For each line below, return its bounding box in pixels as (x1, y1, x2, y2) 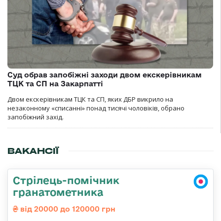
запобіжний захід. (7, 112, 64, 121)
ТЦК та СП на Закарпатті (7, 79, 103, 88)
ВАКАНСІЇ (7, 146, 59, 156)
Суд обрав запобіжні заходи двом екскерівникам (7, 71, 202, 79)
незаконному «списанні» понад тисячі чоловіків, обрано (7, 104, 184, 112)
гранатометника (13, 186, 104, 198)
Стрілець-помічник (13, 174, 119, 186)
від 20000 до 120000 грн (18, 205, 115, 213)
